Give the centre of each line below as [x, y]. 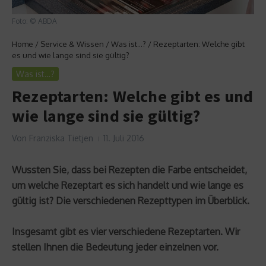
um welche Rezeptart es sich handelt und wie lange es [128, 186]
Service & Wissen [72, 44]
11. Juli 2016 [124, 138]
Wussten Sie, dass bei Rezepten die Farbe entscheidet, [129, 170]
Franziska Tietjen [61, 138]
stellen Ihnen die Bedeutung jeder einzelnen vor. [115, 247]
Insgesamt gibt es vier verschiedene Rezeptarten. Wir [126, 232]
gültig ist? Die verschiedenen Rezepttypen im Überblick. [131, 201]
